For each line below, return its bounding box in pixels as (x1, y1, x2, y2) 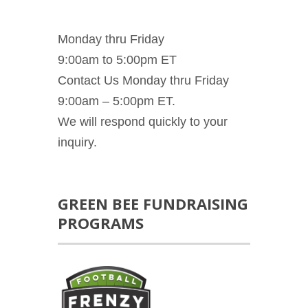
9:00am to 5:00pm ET (58, 53, 177, 67)
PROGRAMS (58, 212, 144, 234)
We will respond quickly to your (58, 115, 228, 129)
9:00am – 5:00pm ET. (58, 94, 175, 109)
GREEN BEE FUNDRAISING (58, 193, 248, 214)
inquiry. (58, 135, 97, 150)
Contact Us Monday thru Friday (58, 74, 229, 88)
